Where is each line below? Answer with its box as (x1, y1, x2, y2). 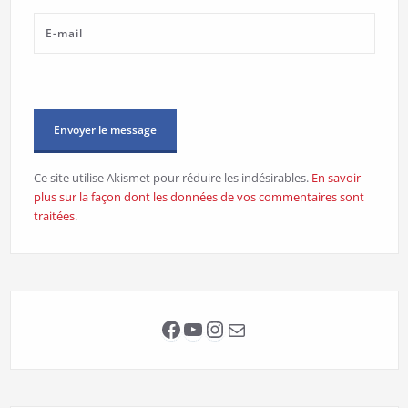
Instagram (203, 312, 310, 343)
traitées (33, 208, 75, 225)
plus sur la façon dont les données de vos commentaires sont (33, 189, 364, 206)
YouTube (181, 312, 273, 343)
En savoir (311, 169, 361, 187)
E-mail (225, 313, 270, 344)
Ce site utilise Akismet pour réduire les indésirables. (33, 169, 311, 187)
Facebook (159, 312, 260, 343)
